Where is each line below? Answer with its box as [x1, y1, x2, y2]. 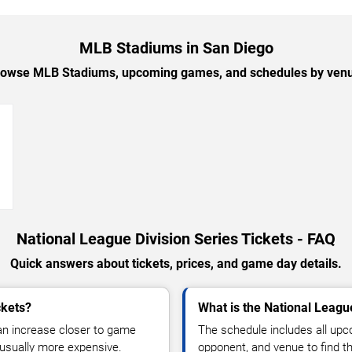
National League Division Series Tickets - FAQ [16, 229, 335, 248]
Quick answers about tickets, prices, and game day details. [10, 255, 342, 271]
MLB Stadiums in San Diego [79, 38, 273, 57]
